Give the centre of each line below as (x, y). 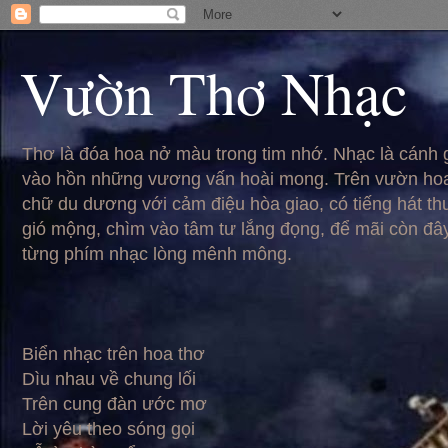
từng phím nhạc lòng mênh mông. (157, 254)
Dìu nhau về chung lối (109, 379)
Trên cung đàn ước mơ (114, 404)
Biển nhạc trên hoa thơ (113, 354)
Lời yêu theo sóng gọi (108, 429)
